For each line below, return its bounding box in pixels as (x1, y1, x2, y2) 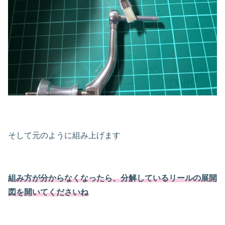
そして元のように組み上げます (8, 131, 121, 140)
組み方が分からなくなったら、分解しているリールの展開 (8, 173, 217, 182)
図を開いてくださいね (8, 187, 88, 196)
